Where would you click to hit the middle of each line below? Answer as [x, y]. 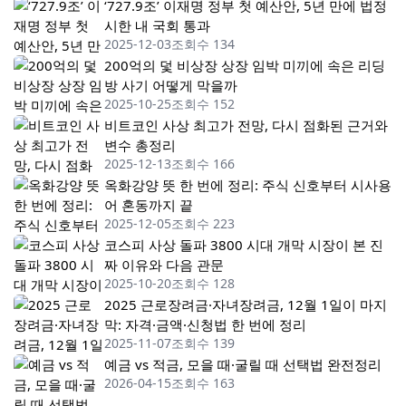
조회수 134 [203, 44]
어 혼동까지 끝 [149, 205]
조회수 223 [203, 223]
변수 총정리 [140, 145]
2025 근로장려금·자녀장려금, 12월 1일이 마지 [246, 304]
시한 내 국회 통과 [157, 25]
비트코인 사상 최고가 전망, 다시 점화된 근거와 [246, 125]
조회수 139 [203, 343]
